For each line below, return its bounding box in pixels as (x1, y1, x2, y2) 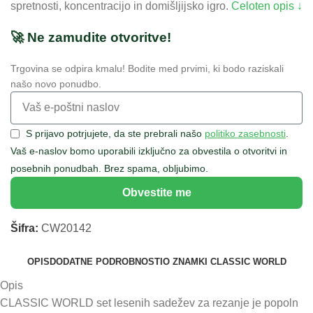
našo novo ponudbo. (10, 78, 101, 89)
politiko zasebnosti (205, 127, 286, 139)
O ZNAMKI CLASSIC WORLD (162, 256, 286, 268)
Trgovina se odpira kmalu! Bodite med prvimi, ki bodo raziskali (10, 62, 284, 74)
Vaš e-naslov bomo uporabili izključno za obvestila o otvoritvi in (10, 145, 287, 157)
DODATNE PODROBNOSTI (49, 256, 163, 268)
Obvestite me (122, 187, 191, 199)
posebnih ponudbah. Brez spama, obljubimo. (10, 163, 208, 175)
